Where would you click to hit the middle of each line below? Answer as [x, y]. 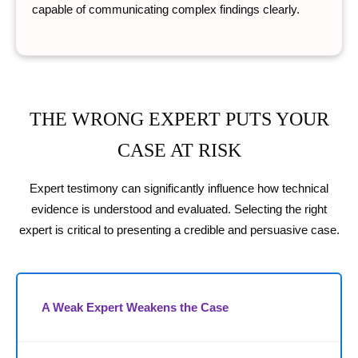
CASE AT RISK [179, 151]
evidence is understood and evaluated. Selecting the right [179, 210]
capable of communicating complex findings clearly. [166, 9]
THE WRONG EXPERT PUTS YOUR [179, 119]
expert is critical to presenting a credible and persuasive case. [179, 231]
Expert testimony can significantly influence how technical [179, 189]
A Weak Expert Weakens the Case [135, 308]
